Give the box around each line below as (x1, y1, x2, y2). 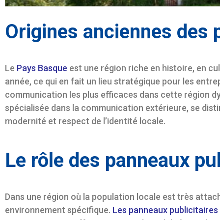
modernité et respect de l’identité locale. (5, 116, 165, 127)
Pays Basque (17, 63, 67, 74)
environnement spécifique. (5, 204, 112, 215)
